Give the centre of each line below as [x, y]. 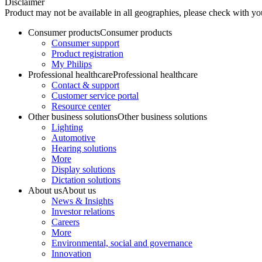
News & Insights [82, 201]
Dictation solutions [86, 180]
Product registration [87, 54]
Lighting [67, 127]
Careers [65, 222]
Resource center [81, 106]
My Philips [72, 64]
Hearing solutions [84, 149]
